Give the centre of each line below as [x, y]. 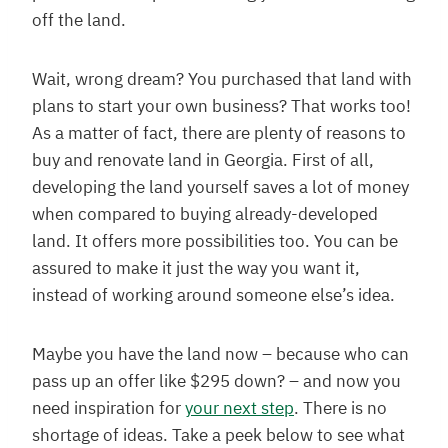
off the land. [79, 21]
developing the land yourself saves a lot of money [220, 188]
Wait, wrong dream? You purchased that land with [222, 80]
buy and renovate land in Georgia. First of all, [203, 161]
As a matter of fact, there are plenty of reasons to [219, 134]
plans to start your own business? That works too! [221, 107]
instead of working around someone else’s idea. [213, 296]
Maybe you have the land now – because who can [220, 355]
